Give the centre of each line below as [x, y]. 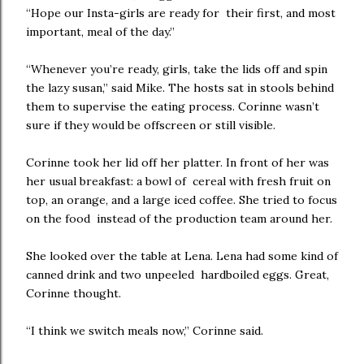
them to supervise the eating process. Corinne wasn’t [173, 106]
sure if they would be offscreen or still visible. [154, 125]
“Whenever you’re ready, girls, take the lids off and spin [177, 69]
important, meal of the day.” [102, 32]
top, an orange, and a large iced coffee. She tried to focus [182, 200]
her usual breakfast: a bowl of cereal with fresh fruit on [178, 181]
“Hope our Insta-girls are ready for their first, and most [181, 13]
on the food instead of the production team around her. [181, 219]
